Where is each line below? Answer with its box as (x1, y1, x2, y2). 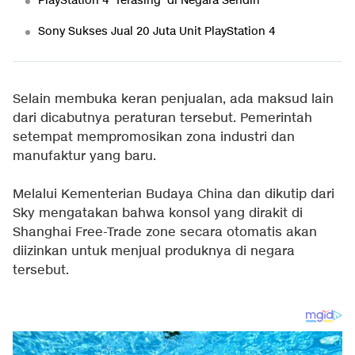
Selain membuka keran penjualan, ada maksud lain (13, 91, 334, 108)
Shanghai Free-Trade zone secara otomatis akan (13, 224, 317, 241)
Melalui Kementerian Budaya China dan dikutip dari (13, 186, 334, 203)
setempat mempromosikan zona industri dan (13, 129, 295, 146)
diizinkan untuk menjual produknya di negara (13, 243, 295, 260)
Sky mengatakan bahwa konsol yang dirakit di (13, 205, 303, 222)
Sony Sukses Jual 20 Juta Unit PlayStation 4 (38, 24, 275, 39)
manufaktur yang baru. (13, 148, 156, 165)
